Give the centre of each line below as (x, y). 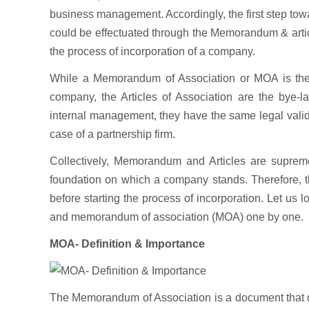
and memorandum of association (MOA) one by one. (177, 217)
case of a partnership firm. (112, 134)
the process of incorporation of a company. (152, 51)
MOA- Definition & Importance (127, 244)
